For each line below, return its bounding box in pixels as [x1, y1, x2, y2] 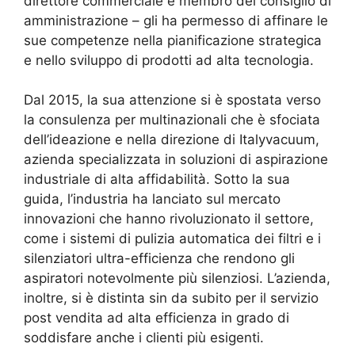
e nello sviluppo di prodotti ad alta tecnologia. [24, 52, 314, 68]
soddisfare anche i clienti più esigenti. [24, 330, 264, 345]
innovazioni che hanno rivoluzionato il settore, [24, 211, 314, 227]
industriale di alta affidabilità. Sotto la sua [24, 171, 290, 187]
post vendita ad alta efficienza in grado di [24, 310, 289, 326]
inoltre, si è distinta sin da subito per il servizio [24, 290, 319, 306]
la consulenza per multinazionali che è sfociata [24, 112, 320, 128]
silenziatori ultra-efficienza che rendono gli [24, 250, 295, 266]
